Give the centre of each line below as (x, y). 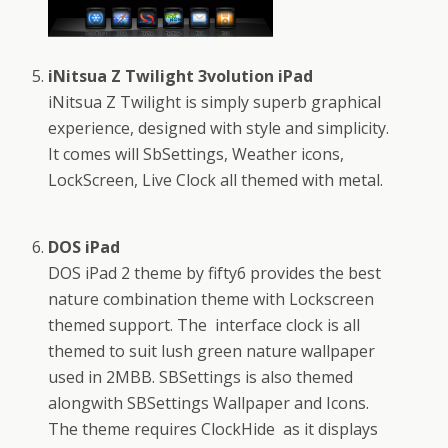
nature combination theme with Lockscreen (211, 298)
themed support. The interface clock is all (204, 324)
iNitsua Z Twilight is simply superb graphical (215, 101)
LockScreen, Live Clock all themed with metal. (216, 179)
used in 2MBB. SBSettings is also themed (201, 376)
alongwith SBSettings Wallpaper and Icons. (209, 402)
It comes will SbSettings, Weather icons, (196, 153)
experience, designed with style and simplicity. (219, 127)
